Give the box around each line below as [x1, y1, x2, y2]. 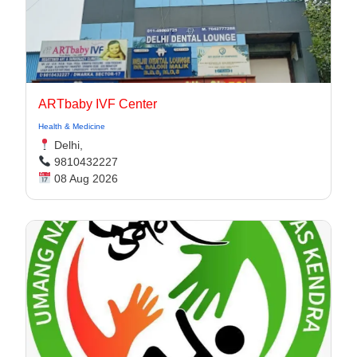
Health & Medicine [38, 122, 105, 131]
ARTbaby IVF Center [38, 97, 157, 111]
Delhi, [50, 139, 83, 151]
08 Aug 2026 [50, 172, 118, 185]
